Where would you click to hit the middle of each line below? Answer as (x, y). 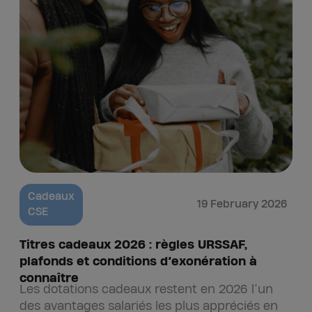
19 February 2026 (242, 204)
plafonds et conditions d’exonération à (138, 262)
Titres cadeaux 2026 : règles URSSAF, (133, 245)
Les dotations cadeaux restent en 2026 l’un (146, 289)
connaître (51, 278)
